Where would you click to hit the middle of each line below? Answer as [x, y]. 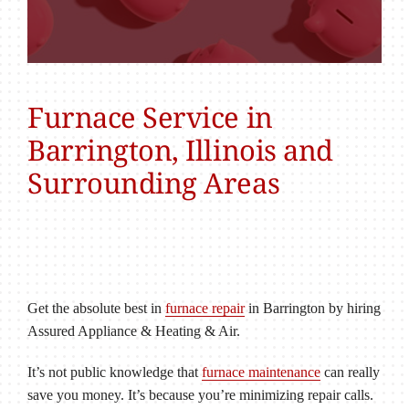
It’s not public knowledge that [114, 372]
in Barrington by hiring [312, 308]
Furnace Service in [150, 116]
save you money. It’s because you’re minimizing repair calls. [200, 395]
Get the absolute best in [96, 308]
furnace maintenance [261, 372]
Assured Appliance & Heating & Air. [133, 331]
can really [350, 372]
